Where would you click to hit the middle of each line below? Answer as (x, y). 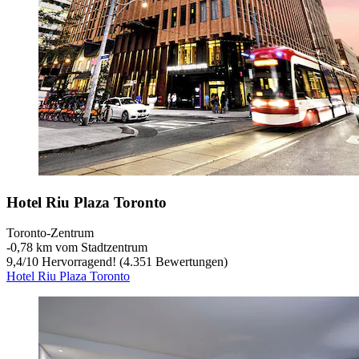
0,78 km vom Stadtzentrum (79, 248)
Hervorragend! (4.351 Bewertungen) (133, 262)
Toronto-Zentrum (50, 233)
